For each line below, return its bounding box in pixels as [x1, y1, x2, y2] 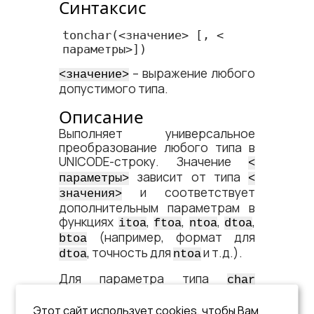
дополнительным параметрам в [59, 200, 255, 216]
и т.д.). [201, 245, 243, 261]
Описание [59, 105, 144, 128]
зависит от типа [129, 169, 248, 185]
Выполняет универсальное [59, 125, 255, 142]
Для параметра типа [59, 271, 227, 287]
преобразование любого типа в [59, 139, 255, 156]
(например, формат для [87, 229, 255, 245]
